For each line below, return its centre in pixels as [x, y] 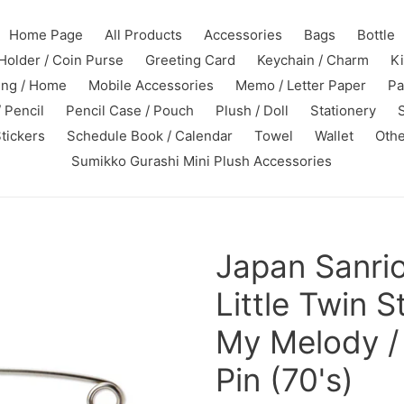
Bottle [376, 35]
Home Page [46, 35]
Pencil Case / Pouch [129, 110]
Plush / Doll [252, 110]
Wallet [334, 136]
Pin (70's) [285, 380]
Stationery [343, 110]
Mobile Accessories [151, 85]
